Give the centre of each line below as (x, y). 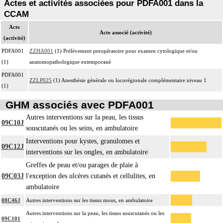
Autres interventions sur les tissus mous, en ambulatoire (89, 200)
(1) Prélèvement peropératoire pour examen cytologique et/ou (125, 51)
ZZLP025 (41, 80)
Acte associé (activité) (125, 32)
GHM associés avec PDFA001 (79, 105)
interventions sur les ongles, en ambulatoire (87, 152)
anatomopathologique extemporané (70, 61)
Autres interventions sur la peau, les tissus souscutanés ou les (95, 213)
